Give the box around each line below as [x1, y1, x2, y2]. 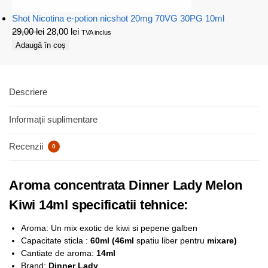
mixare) [205, 236, 237, 246]
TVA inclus [81, 28, 111, 36]
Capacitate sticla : [21, 236, 90, 246]
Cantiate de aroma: [21, 248, 96, 258]
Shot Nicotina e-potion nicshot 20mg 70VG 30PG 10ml [12, 13, 224, 23]
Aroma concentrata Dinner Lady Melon [9, 178, 242, 193]
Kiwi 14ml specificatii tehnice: [9, 197, 188, 213]
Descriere [9, 87, 47, 98]
